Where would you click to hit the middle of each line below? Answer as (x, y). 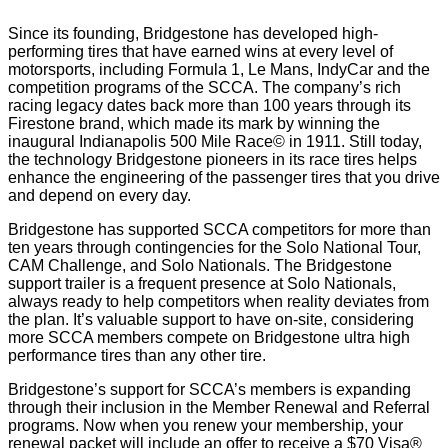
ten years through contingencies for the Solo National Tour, (214, 247)
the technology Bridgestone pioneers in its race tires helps (212, 159)
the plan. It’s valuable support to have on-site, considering (211, 319)
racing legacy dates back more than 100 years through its (209, 105)
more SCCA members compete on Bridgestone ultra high (209, 337)
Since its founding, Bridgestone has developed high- (193, 33)
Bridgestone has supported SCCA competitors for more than (219, 229)
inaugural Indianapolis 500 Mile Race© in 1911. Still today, (215, 141)
